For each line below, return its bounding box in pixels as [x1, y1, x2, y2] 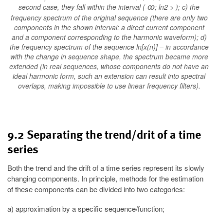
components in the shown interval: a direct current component [14, 22, 204, 33]
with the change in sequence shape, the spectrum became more [10, 52, 208, 62]
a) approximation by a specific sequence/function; [7, 203, 164, 214]
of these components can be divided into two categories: [7, 183, 185, 194]
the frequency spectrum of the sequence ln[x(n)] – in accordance [9, 42, 209, 52]
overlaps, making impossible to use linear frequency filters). [18, 81, 200, 91]
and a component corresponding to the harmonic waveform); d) [11, 32, 207, 42]
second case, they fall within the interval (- [18, 2, 147, 12]
